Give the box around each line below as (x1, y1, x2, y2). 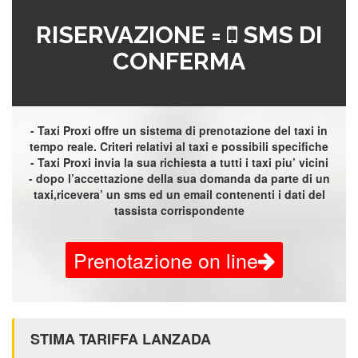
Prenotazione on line (74, 245, 258, 274)
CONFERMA (113, 47, 245, 75)
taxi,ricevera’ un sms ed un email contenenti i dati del (33, 186, 325, 202)
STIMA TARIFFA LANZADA (30, 328, 211, 349)
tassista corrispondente (113, 202, 245, 218)
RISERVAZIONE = (36, 21, 227, 49)
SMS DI (237, 21, 322, 49)
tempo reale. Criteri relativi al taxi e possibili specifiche (30, 138, 328, 154)
